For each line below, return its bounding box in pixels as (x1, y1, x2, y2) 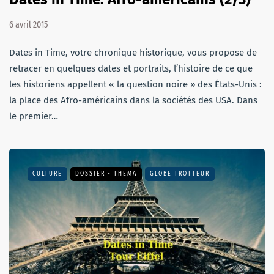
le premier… (9, 110, 58, 122)
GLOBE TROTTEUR (150, 169, 210, 177)
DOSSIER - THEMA (75, 169, 137, 177)
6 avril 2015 (9, 19, 48, 30)
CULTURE (32, 169, 62, 177)
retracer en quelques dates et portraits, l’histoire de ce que (9, 62, 253, 74)
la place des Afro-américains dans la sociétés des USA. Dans (9, 94, 257, 106)
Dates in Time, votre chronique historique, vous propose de (9, 46, 257, 58)
